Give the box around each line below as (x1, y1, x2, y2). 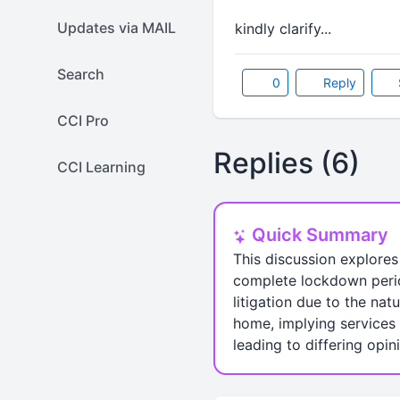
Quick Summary (246, 224, 388, 246)
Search (57, 65, 104, 83)
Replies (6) (212, 146, 360, 180)
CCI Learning (57, 158, 146, 176)
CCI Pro (57, 112, 109, 129)
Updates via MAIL (57, 19, 176, 37)
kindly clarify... (234, 20, 331, 37)
